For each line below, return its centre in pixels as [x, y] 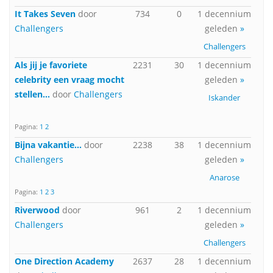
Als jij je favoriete [51, 65]
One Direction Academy [64, 261]
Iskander [224, 97]
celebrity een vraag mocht [69, 80]
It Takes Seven [45, 14]
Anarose [224, 177]
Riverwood [37, 210]
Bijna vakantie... [48, 145]
